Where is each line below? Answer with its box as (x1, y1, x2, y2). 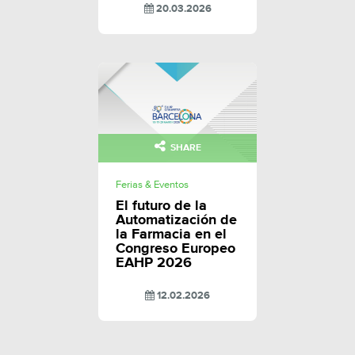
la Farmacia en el (116, 227, 227, 242)
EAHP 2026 (116, 256, 192, 271)
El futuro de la (116, 199, 207, 214)
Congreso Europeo (116, 242, 235, 257)
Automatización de (116, 213, 237, 228)
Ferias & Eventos (116, 180, 189, 191)
